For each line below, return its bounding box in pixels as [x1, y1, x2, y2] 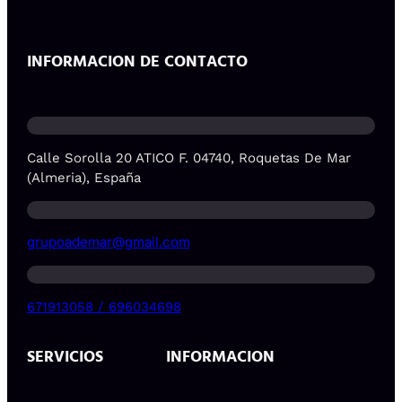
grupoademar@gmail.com [26, 232, 190, 250]
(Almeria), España [26, 169, 141, 186]
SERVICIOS [26, 343, 103, 370]
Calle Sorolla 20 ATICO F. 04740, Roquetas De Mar [26, 149, 351, 166]
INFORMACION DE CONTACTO [26, 48, 248, 74]
